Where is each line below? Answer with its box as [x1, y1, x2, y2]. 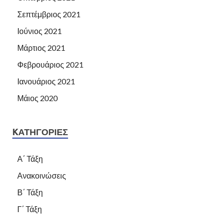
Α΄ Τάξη [17, 154, 43, 164]
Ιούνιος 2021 [17, 26, 62, 36]
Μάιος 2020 [17, 93, 58, 103]
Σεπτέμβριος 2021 [17, 9, 80, 19]
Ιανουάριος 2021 [17, 76, 75, 86]
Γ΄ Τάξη [17, 204, 42, 214]
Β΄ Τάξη [17, 187, 43, 197]
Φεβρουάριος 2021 [17, 60, 83, 70]
